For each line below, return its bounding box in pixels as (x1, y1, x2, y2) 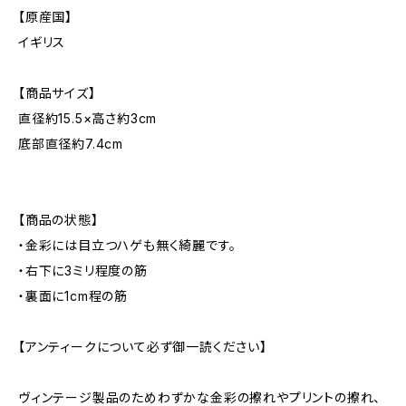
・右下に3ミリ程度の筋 (18, 263, 148, 278)
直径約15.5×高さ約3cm (18, 111, 158, 126)
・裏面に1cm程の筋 (18, 288, 129, 304)
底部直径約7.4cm (18, 136, 123, 151)
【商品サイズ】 (18, 85, 96, 101)
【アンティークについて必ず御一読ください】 (18, 339, 267, 354)
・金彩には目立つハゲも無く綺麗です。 (18, 237, 237, 253)
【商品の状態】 (18, 212, 99, 227)
